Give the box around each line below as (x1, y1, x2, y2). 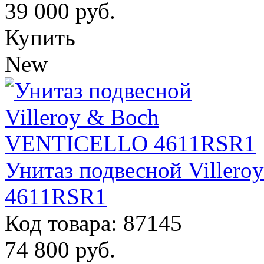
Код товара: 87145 (5, 210, 182, 236)
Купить (5, 25, 75, 50)
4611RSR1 (5, 184, 107, 209)
